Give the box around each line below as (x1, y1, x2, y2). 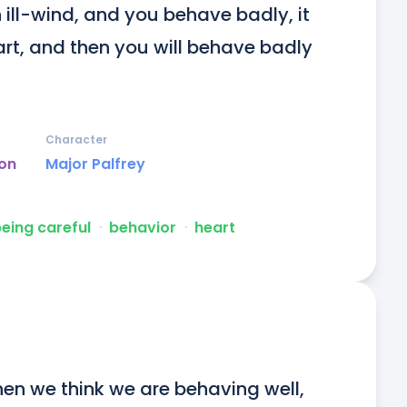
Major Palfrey (45, 154, 145, 175)
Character (45, 132, 107, 148)
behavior (109, 217, 176, 239)
